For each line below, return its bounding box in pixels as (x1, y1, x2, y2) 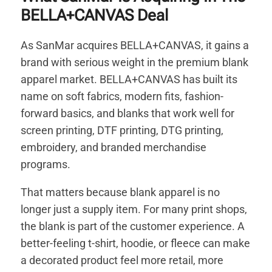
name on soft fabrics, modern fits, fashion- (21, 90, 224, 103)
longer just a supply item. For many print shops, (21, 203, 248, 216)
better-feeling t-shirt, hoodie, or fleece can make (21, 237, 251, 250)
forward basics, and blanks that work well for (21, 107, 235, 120)
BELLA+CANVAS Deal (21, 6, 169, 25)
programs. (21, 158, 71, 171)
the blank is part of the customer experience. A (21, 220, 245, 233)
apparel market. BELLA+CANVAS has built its (21, 73, 238, 86)
